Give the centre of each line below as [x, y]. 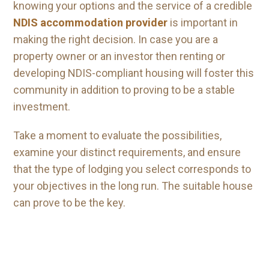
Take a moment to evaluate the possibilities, [117, 135]
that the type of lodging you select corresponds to [132, 169]
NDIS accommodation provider [90, 23]
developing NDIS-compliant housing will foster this [134, 73]
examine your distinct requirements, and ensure [127, 152]
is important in [203, 23]
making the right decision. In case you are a [116, 39]
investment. [42, 107]
